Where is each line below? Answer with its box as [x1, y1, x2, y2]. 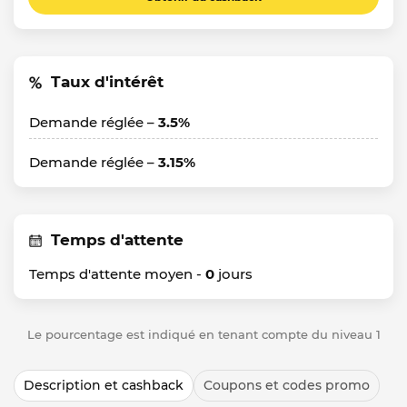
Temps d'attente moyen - [29, 265, 205, 283]
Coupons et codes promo [203, 377, 370, 393]
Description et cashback [24, 377, 184, 393]
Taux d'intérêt [51, 73, 164, 91]
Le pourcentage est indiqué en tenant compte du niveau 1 [26, 327, 381, 342]
